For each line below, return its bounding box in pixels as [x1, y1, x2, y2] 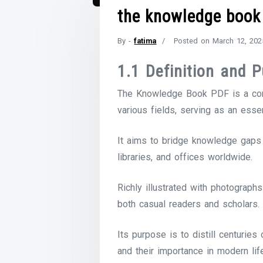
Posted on [174, 36, 213, 45]
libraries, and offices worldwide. [117, 151, 253, 163]
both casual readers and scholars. [117, 198, 260, 210]
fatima [134, 36, 157, 45]
